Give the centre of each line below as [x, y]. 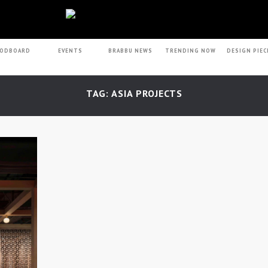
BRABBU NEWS [130, 51]
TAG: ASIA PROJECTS [134, 93]
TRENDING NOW [191, 51]
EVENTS [70, 51]
